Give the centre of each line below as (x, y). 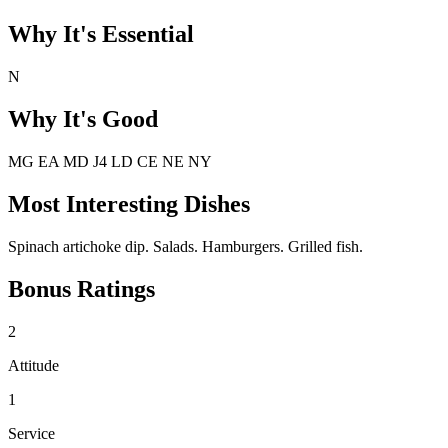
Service (31, 433)
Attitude (33, 365)
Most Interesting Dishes (129, 203)
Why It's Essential (101, 34)
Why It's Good (83, 118)
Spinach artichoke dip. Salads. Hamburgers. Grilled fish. (185, 246)
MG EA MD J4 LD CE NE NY (110, 161)
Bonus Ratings (81, 288)
